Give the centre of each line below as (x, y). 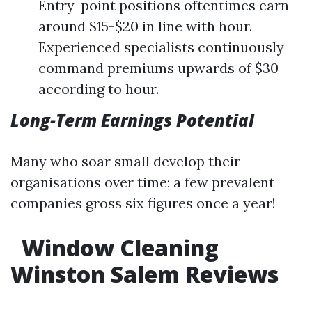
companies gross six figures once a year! (143, 203)
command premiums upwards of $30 (158, 68)
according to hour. (99, 89)
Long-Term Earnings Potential (132, 120)
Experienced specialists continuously (161, 47)
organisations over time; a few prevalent (142, 182)
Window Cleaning (117, 248)
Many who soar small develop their (125, 161)
